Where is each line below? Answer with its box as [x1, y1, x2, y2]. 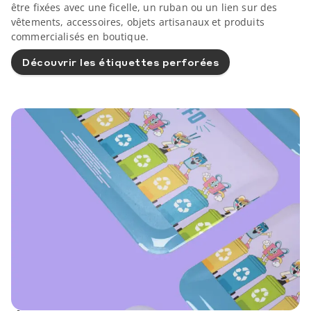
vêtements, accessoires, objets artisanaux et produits [11, 15, 264, 28]
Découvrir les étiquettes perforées [22, 56, 219, 69]
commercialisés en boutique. [11, 29, 149, 43]
